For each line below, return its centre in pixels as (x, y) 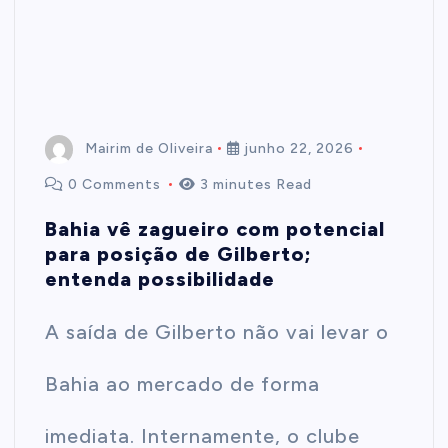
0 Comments (115, 185)
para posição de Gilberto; (179, 254)
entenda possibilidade (160, 279)
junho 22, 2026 (297, 149)
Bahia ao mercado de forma (183, 384)
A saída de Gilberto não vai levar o (217, 332)
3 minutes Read (254, 185)
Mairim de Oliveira (149, 149)
